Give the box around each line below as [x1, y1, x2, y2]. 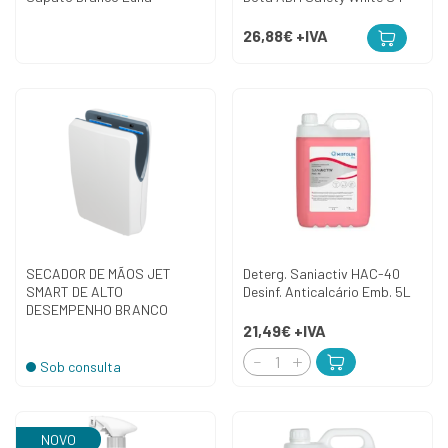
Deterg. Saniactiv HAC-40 [243, 264, 400, 282]
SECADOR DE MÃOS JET [26, 264, 171, 282]
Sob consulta [40, 357, 121, 375]
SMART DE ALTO [26, 282, 123, 300]
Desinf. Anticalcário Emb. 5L [243, 282, 411, 300]
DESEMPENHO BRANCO [26, 300, 168, 318]
